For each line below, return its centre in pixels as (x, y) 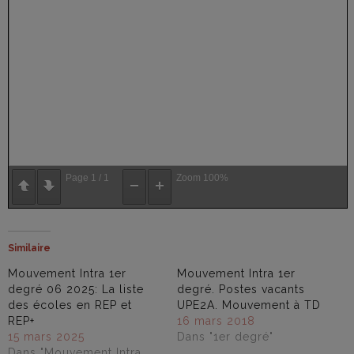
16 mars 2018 (216, 320)
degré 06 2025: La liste (76, 289)
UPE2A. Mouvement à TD (249, 305)
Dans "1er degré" (225, 336)
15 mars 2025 (46, 336)
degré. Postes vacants (241, 289)
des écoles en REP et (70, 305)
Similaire (29, 248)
